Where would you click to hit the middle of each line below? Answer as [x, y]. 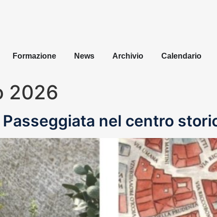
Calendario [181, 56]
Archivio [128, 56]
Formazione [34, 56]
